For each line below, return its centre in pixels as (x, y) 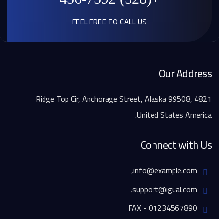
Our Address (185, 74)
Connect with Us (176, 145)
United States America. (174, 115)
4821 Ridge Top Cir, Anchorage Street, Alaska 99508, (114, 99)
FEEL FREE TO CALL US (109, 22)
